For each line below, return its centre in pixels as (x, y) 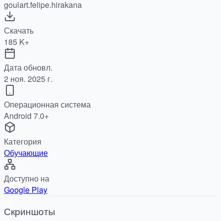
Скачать (19, 31)
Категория (23, 142)
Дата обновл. (28, 68)
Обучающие (26, 153)
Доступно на (27, 179)
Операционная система (47, 105)
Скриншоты (30, 211)
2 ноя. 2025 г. (28, 79)
